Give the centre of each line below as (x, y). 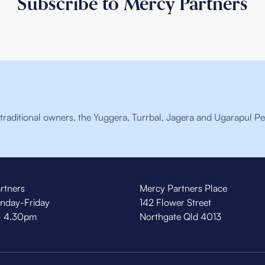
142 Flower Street (175, 203)
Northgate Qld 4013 (180, 217)
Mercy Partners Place (183, 188)
